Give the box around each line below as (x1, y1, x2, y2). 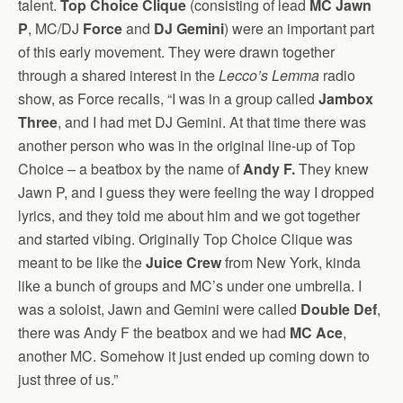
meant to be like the (18, 251, 146, 273)
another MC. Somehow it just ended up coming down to (18, 345, 370, 366)
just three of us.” (18, 368, 118, 390)
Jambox (318, 87, 373, 109)
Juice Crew (146, 251, 221, 273)
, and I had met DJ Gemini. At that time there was (58, 111, 366, 132)
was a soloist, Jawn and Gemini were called (18, 298, 300, 319)
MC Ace (290, 321, 343, 343)
